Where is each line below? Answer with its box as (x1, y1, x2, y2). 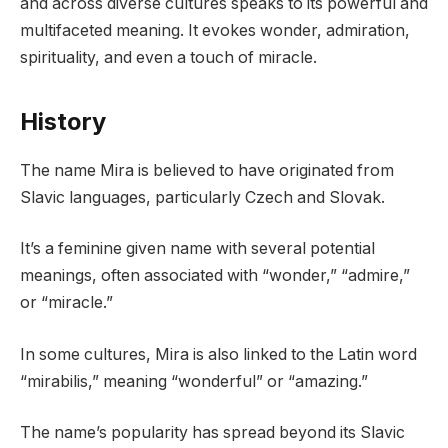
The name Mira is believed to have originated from (20, 160, 394, 180)
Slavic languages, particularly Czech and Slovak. (20, 187, 385, 207)
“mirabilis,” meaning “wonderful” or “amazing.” (20, 371, 368, 391)
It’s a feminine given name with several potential (20, 239, 375, 259)
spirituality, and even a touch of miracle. (20, 48, 317, 68)
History (20, 106, 106, 136)
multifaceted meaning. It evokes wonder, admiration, (20, 21, 410, 41)
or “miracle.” (20, 293, 113, 313)
